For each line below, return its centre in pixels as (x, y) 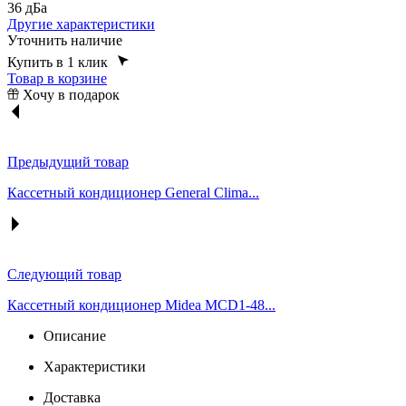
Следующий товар (64, 274)
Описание (75, 335)
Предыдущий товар (68, 161)
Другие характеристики (81, 24)
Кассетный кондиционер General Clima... (133, 192)
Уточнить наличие (65, 40)
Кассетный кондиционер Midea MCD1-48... (141, 304)
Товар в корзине (57, 78)
